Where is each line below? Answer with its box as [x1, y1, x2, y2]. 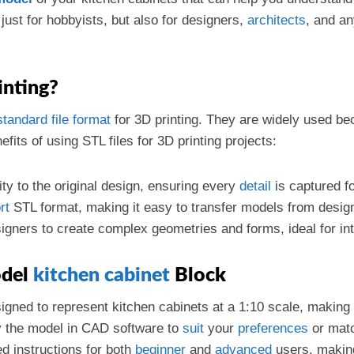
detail [239, 179, 271, 194]
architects [247, 13, 306, 28]
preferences [238, 321, 308, 336]
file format [51, 112, 111, 127]
